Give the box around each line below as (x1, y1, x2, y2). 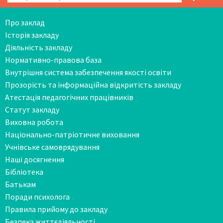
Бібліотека (5, 166, 43, 177)
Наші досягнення (5, 154, 64, 164)
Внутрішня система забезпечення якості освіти (5, 67, 171, 77)
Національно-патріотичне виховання (5, 129, 139, 139)
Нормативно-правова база (5, 54, 102, 65)
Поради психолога (5, 191, 70, 202)
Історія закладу (5, 29, 59, 40)
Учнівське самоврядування (5, 141, 100, 152)
